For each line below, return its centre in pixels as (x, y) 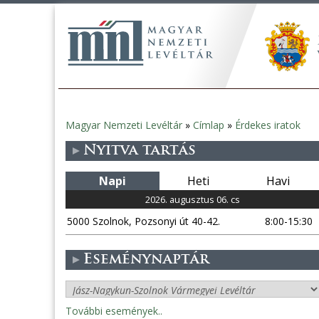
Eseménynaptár (146, 260)
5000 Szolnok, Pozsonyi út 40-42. (143, 221)
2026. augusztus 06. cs (193, 199)
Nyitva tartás (140, 151)
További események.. (114, 311)
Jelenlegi (93, 132)
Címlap (209, 125)
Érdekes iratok (268, 125)
